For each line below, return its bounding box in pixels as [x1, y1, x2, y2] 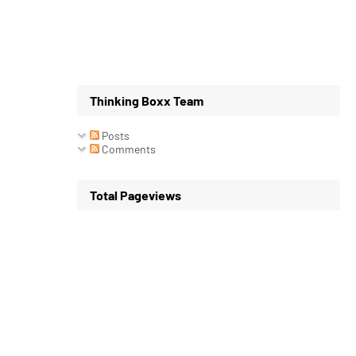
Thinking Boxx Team [89, 93, 203, 108]
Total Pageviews [89, 188, 181, 203]
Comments [99, 142, 156, 156]
